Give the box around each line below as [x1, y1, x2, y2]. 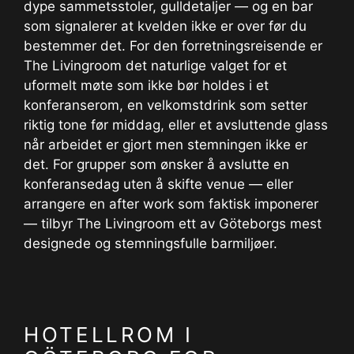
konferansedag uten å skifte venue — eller [24, 176, 293, 193]
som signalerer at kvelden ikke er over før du [24, 18, 307, 35]
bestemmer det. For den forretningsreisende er [24, 38, 322, 55]
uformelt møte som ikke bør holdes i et [24, 77, 269, 94]
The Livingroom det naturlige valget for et [24, 58, 287, 74]
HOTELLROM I [24, 322, 194, 347]
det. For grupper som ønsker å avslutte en [24, 156, 289, 173]
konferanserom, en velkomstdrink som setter [24, 97, 307, 114]
